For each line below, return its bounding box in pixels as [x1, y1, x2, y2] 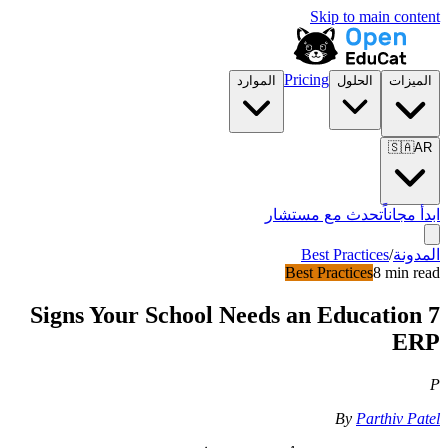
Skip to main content [310, 8, 440, 25]
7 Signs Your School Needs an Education [30, 301, 422, 328]
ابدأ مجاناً [383, 206, 440, 223]
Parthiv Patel [356, 409, 440, 427]
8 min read [373, 264, 440, 281]
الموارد [237, 73, 276, 88]
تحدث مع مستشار [265, 206, 383, 223]
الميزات [389, 73, 432, 88]
